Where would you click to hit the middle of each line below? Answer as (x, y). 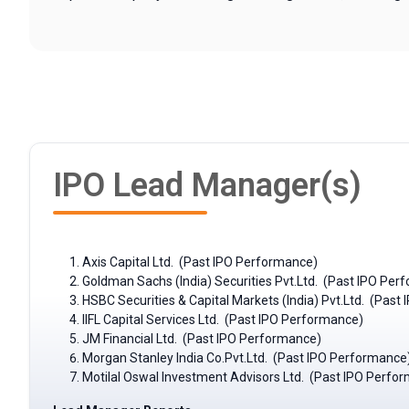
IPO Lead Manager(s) (207, 186)
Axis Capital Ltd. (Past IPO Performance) (200, 262)
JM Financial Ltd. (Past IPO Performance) (202, 339)
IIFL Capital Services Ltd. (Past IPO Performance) (223, 320)
